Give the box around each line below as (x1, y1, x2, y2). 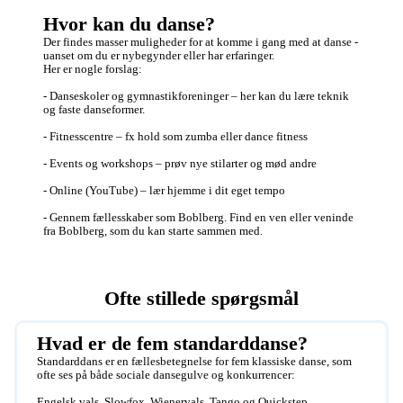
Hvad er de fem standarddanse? (37, 331, 309, 354)
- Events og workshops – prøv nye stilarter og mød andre (43, 157, 317, 170)
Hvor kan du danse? (43, 12, 215, 35)
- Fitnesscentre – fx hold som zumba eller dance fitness (43, 130, 308, 143)
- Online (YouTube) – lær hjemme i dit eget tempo (43, 184, 285, 197)
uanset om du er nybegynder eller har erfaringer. (43, 49, 277, 62)
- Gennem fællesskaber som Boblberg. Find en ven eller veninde (43, 210, 354, 224)
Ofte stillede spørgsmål (104, 287, 299, 310)
